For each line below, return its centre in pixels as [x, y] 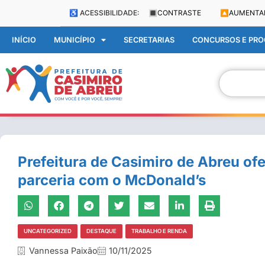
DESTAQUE [101, 231]
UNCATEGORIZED [48, 231]
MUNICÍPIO [75, 40]
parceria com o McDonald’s [112, 180]
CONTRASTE [179, 13]
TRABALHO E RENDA [159, 231]
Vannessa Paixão [63, 251]
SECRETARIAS [149, 40]
